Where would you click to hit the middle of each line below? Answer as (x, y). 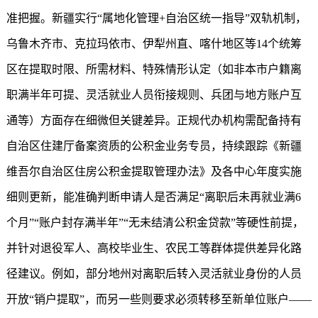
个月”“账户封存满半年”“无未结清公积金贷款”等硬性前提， (155, 223)
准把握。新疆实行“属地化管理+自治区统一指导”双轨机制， (156, 18)
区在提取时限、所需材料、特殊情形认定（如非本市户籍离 (154, 69)
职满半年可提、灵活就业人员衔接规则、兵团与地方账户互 (154, 95)
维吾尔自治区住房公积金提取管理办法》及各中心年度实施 (154, 171)
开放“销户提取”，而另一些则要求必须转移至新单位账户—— (159, 299)
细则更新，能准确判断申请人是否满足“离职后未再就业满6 (153, 197)
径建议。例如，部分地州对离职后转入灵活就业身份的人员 (154, 274)
